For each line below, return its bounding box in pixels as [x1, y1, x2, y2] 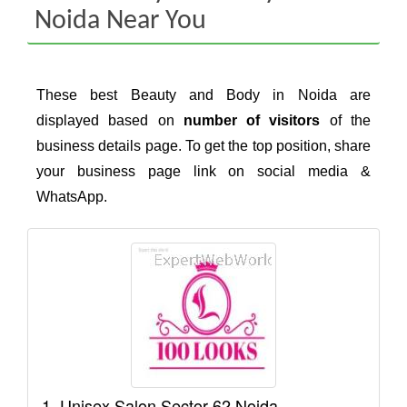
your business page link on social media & [36, 164, 371, 180]
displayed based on [36, 113, 184, 129]
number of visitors [183, 113, 321, 129]
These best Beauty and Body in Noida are [36, 87, 371, 104]
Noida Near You [34, 6, 206, 35]
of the [320, 113, 372, 129]
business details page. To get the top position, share [36, 138, 371, 154]
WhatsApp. [36, 189, 107, 205]
